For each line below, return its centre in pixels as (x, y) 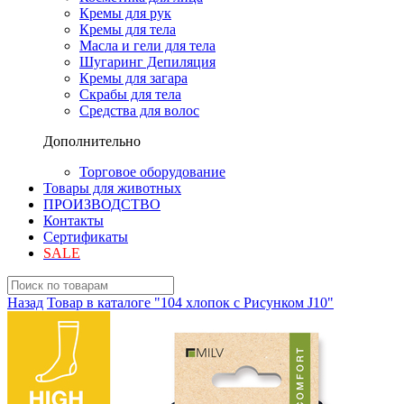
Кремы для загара (133, 78)
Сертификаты (86, 237)
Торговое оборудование (152, 172)
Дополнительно (92, 141)
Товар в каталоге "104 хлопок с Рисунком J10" (190, 303)
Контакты (73, 220)
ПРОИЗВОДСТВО (102, 204)
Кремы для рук (125, 13)
